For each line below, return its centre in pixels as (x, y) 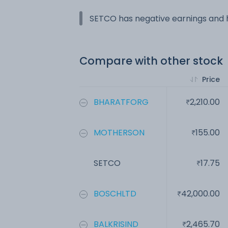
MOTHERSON (119, 133)
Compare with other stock (151, 61)
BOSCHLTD (115, 194)
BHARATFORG (121, 102)
